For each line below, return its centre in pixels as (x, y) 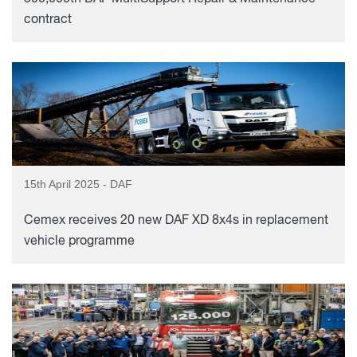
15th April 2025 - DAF (78, 184)
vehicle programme (79, 241)
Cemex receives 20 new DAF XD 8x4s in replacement (176, 221)
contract (48, 20)
